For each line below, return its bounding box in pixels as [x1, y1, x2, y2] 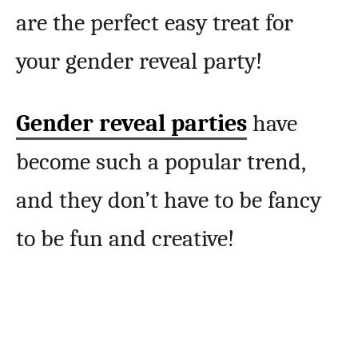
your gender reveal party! [16, 47, 263, 76]
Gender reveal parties [16, 109, 247, 138]
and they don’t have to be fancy [16, 186, 321, 215]
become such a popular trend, [16, 148, 305, 177]
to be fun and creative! [16, 225, 235, 253]
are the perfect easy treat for [16, 9, 293, 38]
